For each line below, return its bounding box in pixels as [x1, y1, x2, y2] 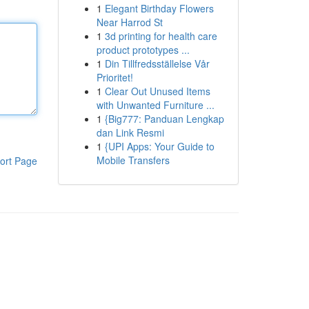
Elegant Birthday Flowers [104, 1, 214, 15]
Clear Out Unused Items [104, 84, 210, 98]
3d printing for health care [104, 29, 217, 43]
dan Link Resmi [96, 126, 164, 139]
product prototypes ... [96, 43, 190, 57]
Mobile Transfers [96, 153, 170, 167]
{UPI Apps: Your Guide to [104, 139, 215, 153]
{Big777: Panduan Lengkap [104, 112, 224, 126]
